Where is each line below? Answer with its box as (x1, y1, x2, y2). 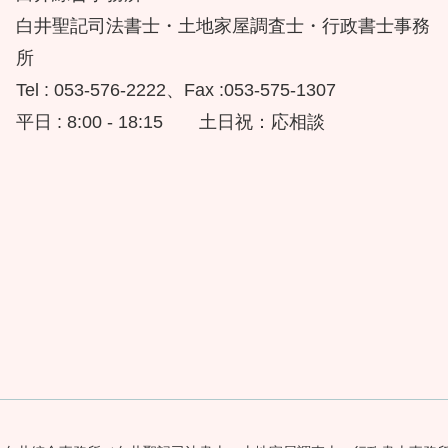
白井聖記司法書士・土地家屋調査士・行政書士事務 (16, 16, 430, 37)
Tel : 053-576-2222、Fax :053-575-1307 (16, 80, 336, 101)
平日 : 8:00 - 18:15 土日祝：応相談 (16, 112, 325, 133)
